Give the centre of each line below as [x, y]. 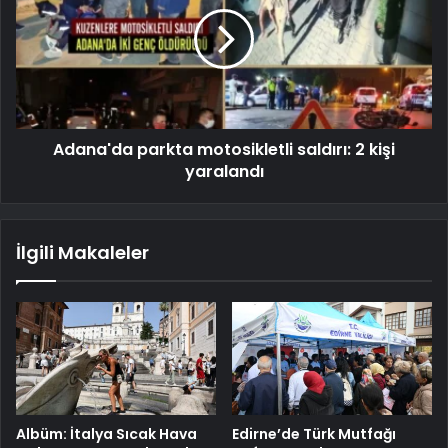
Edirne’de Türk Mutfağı [314, 433]
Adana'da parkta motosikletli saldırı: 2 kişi [224, 149]
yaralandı [224, 171]
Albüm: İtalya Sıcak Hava [106, 433]
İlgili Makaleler [82, 252]
